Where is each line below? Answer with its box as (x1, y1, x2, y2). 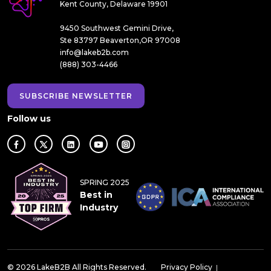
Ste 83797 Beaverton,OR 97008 (60, 36, 180, 45)
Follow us (7, 113, 51, 125)
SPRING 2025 (80, 177, 130, 187)
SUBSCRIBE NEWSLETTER (19, 91, 132, 101)
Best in (80, 189, 113, 200)
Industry (80, 201, 119, 213)
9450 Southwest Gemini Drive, (60, 24, 174, 33)
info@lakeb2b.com (60, 48, 129, 57)
